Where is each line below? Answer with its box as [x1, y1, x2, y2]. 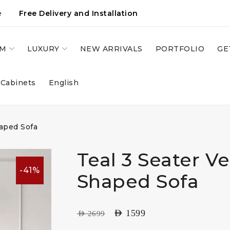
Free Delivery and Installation [14, 9, 138, 18]
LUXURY [27, 44, 60, 53]
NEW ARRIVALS [80, 44, 143, 53]
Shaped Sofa [76, 170, 199, 193]
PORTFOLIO [155, 44, 204, 53]
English [48, 78, 79, 87]
